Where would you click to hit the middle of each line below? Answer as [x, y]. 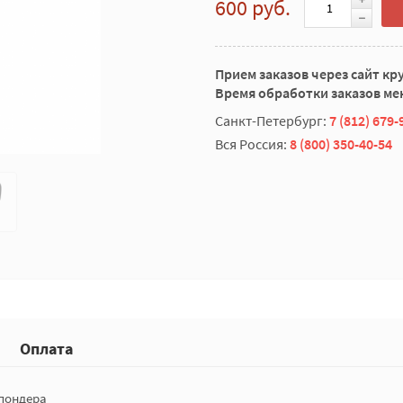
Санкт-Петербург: [272, 121]
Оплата [46, 349]
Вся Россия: [252, 144]
